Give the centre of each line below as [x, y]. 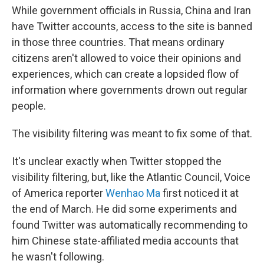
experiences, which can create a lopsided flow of [126, 74]
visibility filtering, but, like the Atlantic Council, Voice [131, 177]
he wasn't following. [58, 256]
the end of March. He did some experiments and [124, 209]
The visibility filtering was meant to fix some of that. [132, 133]
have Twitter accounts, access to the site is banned [132, 26]
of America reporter [59, 193]
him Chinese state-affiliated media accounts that [125, 240]
